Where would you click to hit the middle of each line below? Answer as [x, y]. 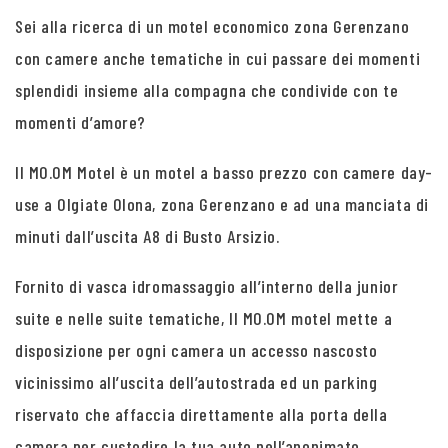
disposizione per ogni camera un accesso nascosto [196, 350]
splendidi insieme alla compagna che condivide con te [207, 90]
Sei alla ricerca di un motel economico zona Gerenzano [212, 26]
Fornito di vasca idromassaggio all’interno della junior [207, 286]
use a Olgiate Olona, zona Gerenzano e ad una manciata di [222, 204]
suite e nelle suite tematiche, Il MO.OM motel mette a [204, 318]
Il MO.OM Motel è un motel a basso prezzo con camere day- [224, 172]
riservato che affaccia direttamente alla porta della [201, 414]
